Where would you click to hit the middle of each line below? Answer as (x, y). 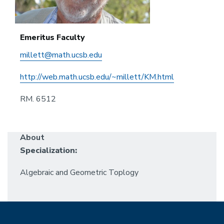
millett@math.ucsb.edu (61, 55)
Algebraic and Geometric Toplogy (79, 173)
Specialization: (48, 151)
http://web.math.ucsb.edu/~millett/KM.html (97, 77)
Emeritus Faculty (52, 38)
